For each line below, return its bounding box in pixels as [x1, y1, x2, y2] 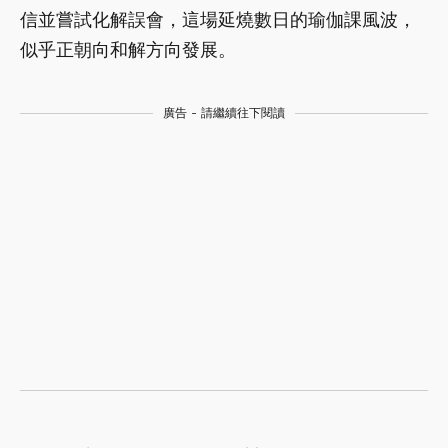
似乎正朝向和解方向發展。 [20, 39, 236, 61]
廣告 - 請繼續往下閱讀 [163, 106, 285, 121]
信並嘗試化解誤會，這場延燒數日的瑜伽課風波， [20, 9, 416, 31]
